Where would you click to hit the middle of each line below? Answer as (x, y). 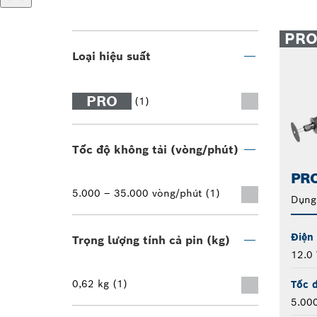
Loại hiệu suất (111, 56)
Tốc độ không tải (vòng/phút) (155, 150)
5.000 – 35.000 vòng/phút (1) (146, 193)
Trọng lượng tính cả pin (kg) (151, 240)
